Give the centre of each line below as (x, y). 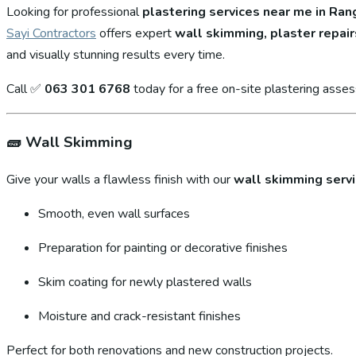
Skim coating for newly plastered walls (145, 282)
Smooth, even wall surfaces (114, 214)
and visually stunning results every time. (116, 54)
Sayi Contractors (51, 33)
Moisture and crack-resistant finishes (139, 317)
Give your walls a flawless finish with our (120, 180)
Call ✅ (25, 89)
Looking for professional (74, 12)
